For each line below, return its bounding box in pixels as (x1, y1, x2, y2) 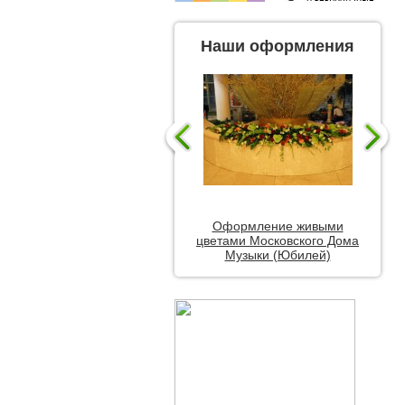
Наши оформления (201, 36, 354, 55)
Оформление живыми (212, 218, 344, 233)
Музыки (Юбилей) (224, 247, 331, 262)
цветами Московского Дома (196, 232, 359, 248)
